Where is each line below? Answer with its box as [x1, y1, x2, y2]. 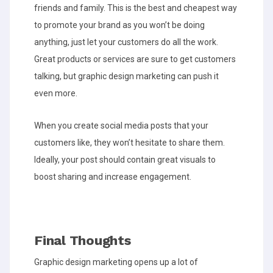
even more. [34, 88, 77, 99]
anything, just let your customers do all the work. [34, 37, 218, 48]
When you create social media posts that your [34, 121, 208, 131]
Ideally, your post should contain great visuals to [34, 155, 216, 165]
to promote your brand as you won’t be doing [34, 20, 205, 30]
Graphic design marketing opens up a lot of [34, 257, 198, 268]
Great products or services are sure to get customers [34, 54, 236, 65]
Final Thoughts [34, 233, 131, 249]
